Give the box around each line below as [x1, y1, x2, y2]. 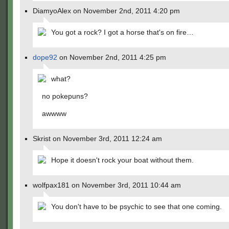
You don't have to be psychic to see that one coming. [51, 202, 222, 211]
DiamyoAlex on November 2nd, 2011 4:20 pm [33, 7, 180, 15]
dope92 [33, 53, 57, 61]
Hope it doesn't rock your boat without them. [51, 156, 194, 164]
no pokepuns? [42, 92, 88, 100]
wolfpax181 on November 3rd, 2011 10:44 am [33, 181, 181, 189]
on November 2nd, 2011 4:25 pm [57, 53, 166, 61]
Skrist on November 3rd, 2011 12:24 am [33, 134, 162, 143]
